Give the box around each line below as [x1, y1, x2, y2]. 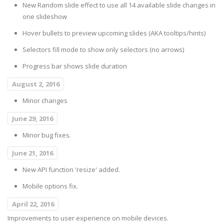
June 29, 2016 [12, 114, 53, 123]
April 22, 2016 [12, 199, 54, 209]
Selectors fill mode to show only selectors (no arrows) [22, 45, 184, 54]
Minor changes [22, 96, 67, 105]
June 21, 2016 [12, 148, 53, 158]
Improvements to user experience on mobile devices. [7, 213, 168, 223]
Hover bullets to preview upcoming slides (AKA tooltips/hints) [22, 28, 205, 38]
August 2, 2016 [12, 79, 59, 89]
